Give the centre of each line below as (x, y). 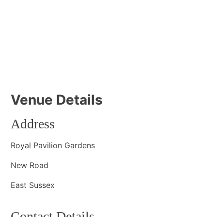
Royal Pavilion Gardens (53, 145)
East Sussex (33, 185)
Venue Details (57, 100)
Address (33, 124)
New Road (30, 165)
